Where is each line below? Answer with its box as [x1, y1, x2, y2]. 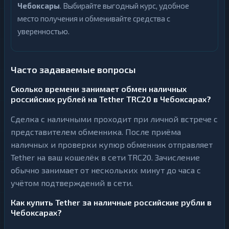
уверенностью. [17, 27, 70, 36]
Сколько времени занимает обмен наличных [11, 84, 187, 94]
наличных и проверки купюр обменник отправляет [11, 140, 213, 150]
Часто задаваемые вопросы [11, 64, 136, 76]
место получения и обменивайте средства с [17, 14, 170, 24]
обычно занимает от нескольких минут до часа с [11, 165, 201, 175]
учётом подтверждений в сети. [11, 178, 133, 188]
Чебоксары [17, 1, 60, 11]
